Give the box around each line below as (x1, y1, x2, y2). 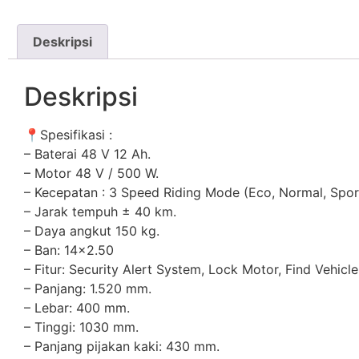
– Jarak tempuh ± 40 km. (24, 203, 176, 220)
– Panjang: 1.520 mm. (24, 280, 151, 296)
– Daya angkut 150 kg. (24, 222, 159, 239)
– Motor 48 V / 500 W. (24, 164, 159, 181)
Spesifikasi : (40, 126, 112, 143)
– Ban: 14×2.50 (24, 241, 114, 258)
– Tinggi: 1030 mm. (24, 318, 139, 335)
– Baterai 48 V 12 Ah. (24, 145, 151, 162)
